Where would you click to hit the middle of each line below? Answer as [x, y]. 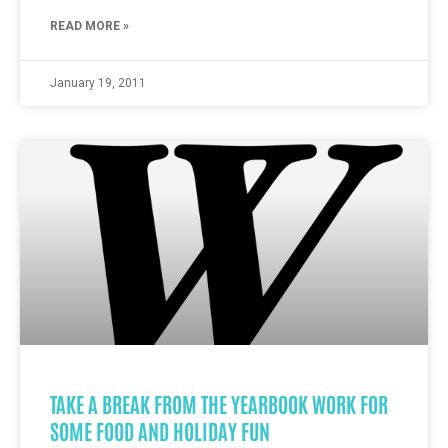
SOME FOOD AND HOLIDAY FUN [160, 430]
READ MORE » [89, 26]
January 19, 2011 [98, 83]
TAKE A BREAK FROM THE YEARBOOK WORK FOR [219, 403]
